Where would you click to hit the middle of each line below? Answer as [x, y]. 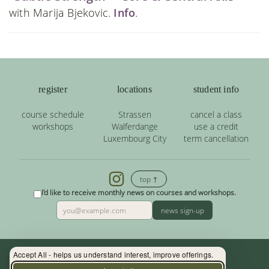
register [53, 89]
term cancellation [216, 139]
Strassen [134, 115]
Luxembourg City [134, 139]
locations [134, 89]
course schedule [53, 115]
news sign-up [183, 210]
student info [216, 89]
